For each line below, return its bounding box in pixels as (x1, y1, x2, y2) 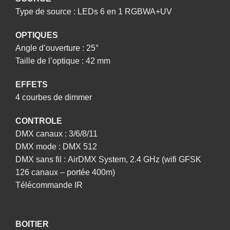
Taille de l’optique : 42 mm (15, 56, 110, 66)
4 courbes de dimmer (15, 93, 92, 102)
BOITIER (15, 219, 49, 228)
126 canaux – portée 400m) (15, 167, 115, 177)
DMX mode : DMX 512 (15, 142, 97, 151)
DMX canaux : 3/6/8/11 (15, 129, 98, 138)
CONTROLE (15, 116, 62, 125)
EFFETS (15, 80, 48, 89)
